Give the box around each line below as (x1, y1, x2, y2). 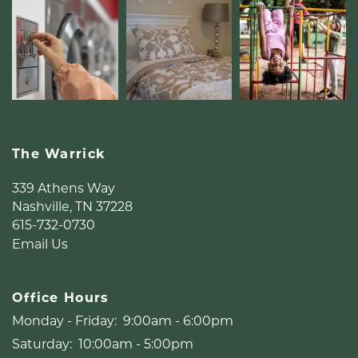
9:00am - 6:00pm (123, 311, 233, 328)
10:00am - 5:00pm (78, 334, 193, 352)
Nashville (12, 197, 70, 214)
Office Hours (12, 288, 109, 305)
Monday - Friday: (12, 311, 117, 328)
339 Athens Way (12, 178, 115, 196)
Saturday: (12, 334, 72, 352)
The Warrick (12, 144, 106, 161)
